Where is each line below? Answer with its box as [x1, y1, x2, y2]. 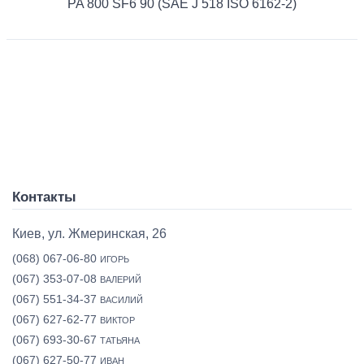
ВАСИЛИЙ [100, 294, 143, 305]
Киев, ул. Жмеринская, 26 [12, 226, 167, 240]
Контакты [12, 188, 76, 205]
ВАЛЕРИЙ [100, 274, 141, 284]
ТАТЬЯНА [100, 335, 140, 345]
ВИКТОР [100, 314, 135, 325]
